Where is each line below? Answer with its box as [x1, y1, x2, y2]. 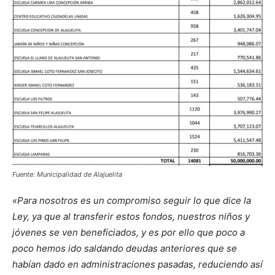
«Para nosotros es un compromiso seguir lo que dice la [12, 195, 251, 207]
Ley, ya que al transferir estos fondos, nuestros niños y [12, 211, 250, 223]
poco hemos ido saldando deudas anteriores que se [12, 242, 237, 255]
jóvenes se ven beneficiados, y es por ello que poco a [12, 227, 245, 239]
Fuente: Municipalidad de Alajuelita [12, 170, 122, 179]
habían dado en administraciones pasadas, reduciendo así [12, 258, 263, 271]
